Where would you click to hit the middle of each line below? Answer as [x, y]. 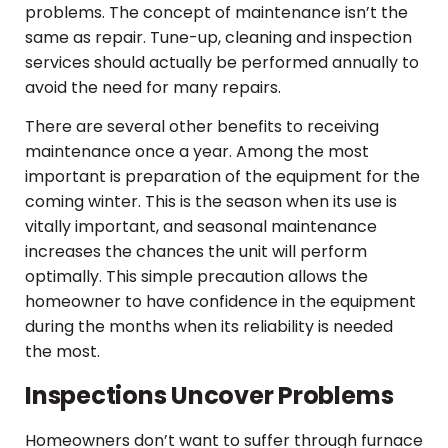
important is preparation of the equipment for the [222, 177]
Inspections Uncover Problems [209, 395]
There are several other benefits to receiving [202, 127]
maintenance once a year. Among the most [197, 152]
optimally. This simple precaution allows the [196, 277]
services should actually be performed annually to [222, 63]
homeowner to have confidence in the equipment [220, 302]
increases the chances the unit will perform [196, 252]
